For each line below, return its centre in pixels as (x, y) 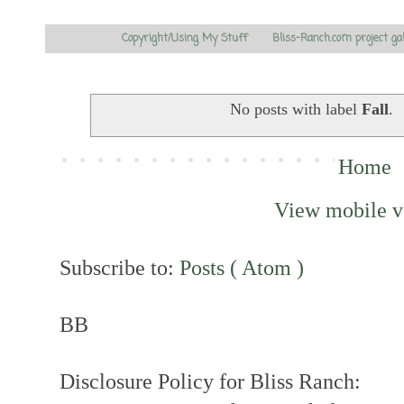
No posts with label (296, 110)
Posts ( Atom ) (242, 267)
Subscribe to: (119, 267)
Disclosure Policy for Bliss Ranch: (210, 381)
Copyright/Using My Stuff (184, 38)
